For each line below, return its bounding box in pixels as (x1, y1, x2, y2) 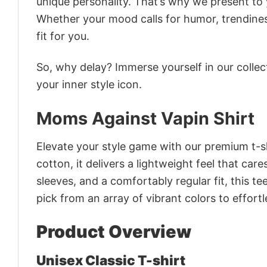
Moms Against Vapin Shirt (36, 107, 254, 129)
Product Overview (36, 221, 191, 243)
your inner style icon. (36, 78, 142, 91)
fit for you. (36, 29, 89, 42)
